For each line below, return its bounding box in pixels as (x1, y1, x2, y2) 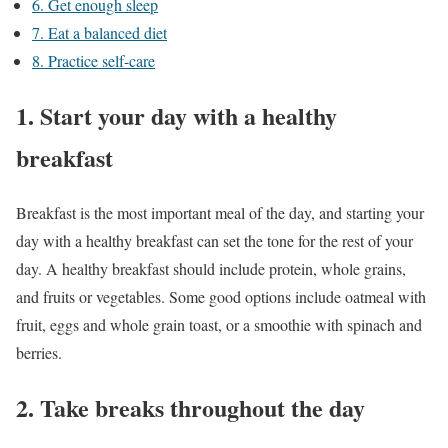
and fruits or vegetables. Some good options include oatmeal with (16, 285, 426, 307)
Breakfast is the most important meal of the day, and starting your (16, 201, 424, 223)
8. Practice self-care (32, 49, 155, 71)
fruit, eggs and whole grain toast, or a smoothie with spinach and (16, 313, 422, 335)
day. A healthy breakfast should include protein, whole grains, (16, 257, 406, 279)
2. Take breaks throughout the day (16, 389, 365, 425)
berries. (16, 341, 62, 363)
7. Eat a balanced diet (32, 21, 167, 43)
